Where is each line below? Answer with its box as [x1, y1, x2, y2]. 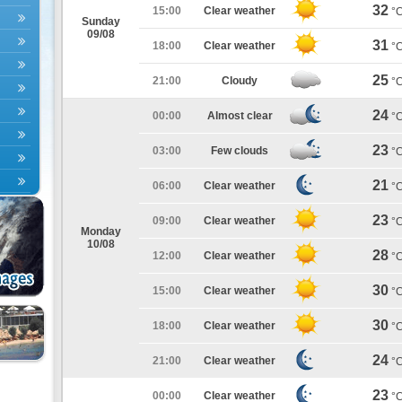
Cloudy [222, 74, 258, 87]
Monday [81, 225, 121, 238]
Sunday [82, 15, 120, 28]
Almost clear [206, 109, 273, 122]
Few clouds [211, 144, 268, 157]
